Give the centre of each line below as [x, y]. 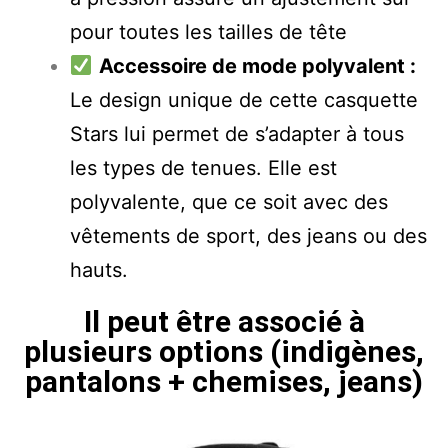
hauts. [99, 270]
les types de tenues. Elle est [203, 168]
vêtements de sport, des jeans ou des [248, 236]
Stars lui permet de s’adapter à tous [237, 134]
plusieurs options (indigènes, [224, 351]
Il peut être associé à [224, 321]
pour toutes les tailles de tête [208, 32]
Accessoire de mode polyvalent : [257, 66]
